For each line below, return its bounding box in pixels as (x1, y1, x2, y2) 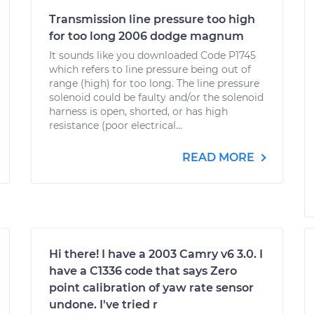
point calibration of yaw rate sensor (49, 281, 254, 294)
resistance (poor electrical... (49, 119, 182, 132)
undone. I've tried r (49, 298, 158, 311)
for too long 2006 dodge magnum (49, 29, 244, 43)
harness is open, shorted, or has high (49, 105, 228, 118)
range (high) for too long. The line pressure (49, 77, 259, 90)
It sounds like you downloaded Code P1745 (49, 49, 256, 62)
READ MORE (182, 151, 257, 164)
